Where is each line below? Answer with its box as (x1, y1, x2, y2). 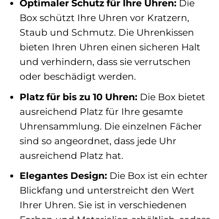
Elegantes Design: (19, 170, 107, 182)
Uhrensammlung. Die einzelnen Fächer (19, 120, 202, 132)
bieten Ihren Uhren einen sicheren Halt (19, 41, 200, 53)
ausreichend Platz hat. (19, 149, 123, 161)
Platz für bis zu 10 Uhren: (19, 90, 137, 103)
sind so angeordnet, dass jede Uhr (19, 134, 176, 147)
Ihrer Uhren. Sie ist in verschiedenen (19, 199, 187, 211)
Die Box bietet (137, 90, 205, 103)
